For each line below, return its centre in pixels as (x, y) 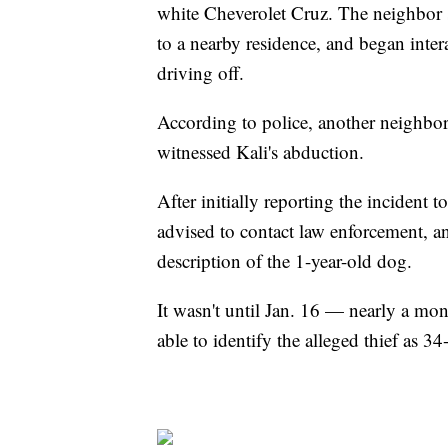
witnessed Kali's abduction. (263, 152)
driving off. (203, 73)
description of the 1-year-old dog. (287, 261)
